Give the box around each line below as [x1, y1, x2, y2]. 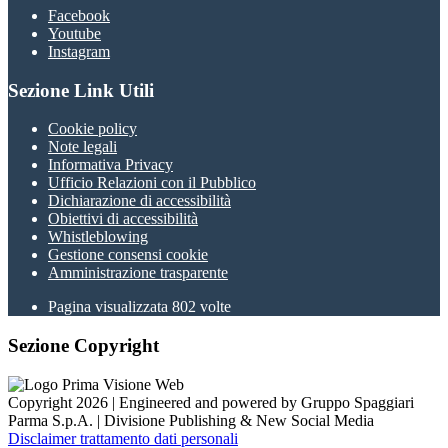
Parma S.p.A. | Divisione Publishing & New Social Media [8, 411, 374, 429]
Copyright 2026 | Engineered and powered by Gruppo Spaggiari [8, 393, 414, 411]
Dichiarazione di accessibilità [48, 192, 231, 210]
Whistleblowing [48, 228, 148, 246]
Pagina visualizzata [48, 298, 172, 316]
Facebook [48, 7, 110, 24]
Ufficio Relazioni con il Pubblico [48, 174, 256, 192]
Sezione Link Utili [8, 79, 154, 101]
